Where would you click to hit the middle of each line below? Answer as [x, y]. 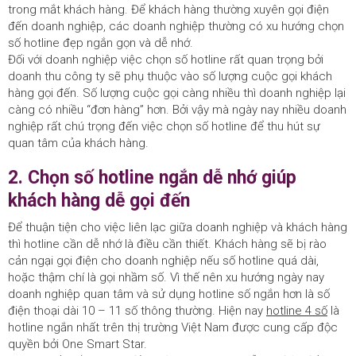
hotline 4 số [297, 311]
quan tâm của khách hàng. [78, 143]
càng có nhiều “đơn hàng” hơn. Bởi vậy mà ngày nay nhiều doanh [177, 110]
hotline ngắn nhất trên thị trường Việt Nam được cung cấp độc [173, 328]
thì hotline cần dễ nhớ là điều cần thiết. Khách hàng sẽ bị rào [167, 244]
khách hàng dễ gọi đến [99, 201]
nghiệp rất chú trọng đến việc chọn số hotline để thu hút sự [164, 127]
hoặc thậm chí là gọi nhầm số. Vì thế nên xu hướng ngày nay [166, 278]
